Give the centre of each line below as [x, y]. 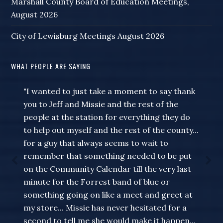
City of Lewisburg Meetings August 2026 [88, 36]
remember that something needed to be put [108, 156]
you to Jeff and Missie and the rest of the [101, 104]
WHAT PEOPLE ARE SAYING [51, 66]
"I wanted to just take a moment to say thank [110, 91]
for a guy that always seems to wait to [96, 143]
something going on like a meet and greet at [108, 195]
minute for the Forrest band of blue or [97, 182]
